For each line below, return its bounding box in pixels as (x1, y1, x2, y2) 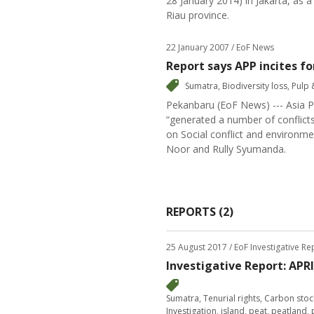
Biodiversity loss (222, 80, 287, 92)
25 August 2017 (166, 241, 227, 253)
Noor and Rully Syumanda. (166, 142, 286, 156)
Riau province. (166, 8, 229, 22)
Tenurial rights (203, 292, 260, 304)
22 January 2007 (166, 41, 229, 53)
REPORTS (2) (166, 204, 233, 219)
